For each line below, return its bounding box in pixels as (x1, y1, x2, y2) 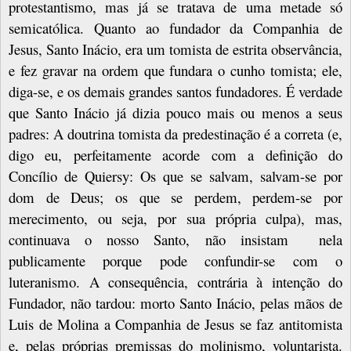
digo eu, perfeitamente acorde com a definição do (9, 144, 342, 165)
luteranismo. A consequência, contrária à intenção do (9, 271, 342, 291)
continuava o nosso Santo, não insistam (9, 229, 303, 249)
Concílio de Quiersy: (9, 165, 140, 186)
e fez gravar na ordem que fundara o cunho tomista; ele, (9, 60, 342, 80)
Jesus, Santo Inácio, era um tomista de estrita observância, (9, 38, 342, 59)
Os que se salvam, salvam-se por (140, 165, 342, 186)
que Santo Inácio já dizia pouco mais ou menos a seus (9, 102, 342, 122)
